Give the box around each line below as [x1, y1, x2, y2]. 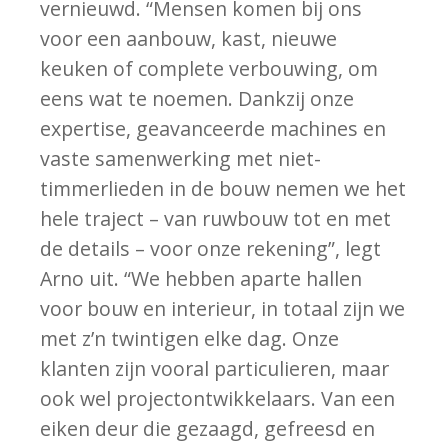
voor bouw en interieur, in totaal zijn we [40, 295, 406, 322]
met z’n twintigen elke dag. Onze [40, 325, 340, 352]
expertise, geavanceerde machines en [40, 115, 387, 142]
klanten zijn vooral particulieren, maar [40, 355, 390, 382]
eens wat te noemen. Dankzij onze [40, 85, 355, 112]
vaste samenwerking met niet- [40, 145, 322, 172]
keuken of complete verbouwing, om [40, 55, 379, 82]
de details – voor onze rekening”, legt [40, 235, 382, 262]
